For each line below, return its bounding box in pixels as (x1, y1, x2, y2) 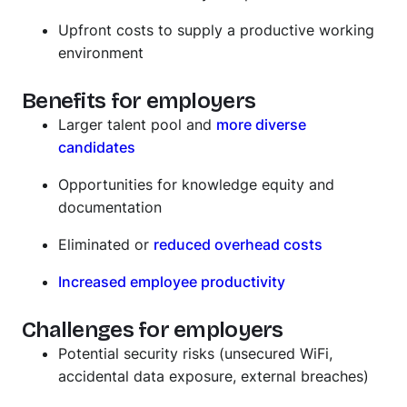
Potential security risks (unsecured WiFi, (58, 344, 333, 362)
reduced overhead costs (154, 235, 323, 253)
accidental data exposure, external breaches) (58, 367, 369, 385)
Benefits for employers (22, 88, 256, 114)
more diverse (216, 115, 306, 134)
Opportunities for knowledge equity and (58, 175, 334, 194)
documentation (58, 198, 166, 216)
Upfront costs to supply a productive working (58, 21, 374, 39)
